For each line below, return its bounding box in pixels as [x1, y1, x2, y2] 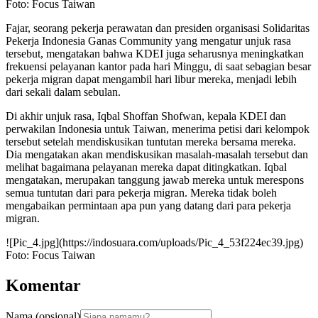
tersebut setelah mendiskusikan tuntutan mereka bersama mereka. [6, 135, 296, 148]
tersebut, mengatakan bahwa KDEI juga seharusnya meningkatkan [6, 47, 304, 60]
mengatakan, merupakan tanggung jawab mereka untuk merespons [6, 173, 304, 186]
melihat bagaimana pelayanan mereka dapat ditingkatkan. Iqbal [6, 160, 287, 173]
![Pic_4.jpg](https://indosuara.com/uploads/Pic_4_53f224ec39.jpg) [6, 236, 303, 248]
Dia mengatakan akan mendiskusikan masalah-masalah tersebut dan [6, 148, 308, 160]
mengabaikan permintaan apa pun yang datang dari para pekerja [6, 199, 291, 212]
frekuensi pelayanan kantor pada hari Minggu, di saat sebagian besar [6, 60, 311, 72]
